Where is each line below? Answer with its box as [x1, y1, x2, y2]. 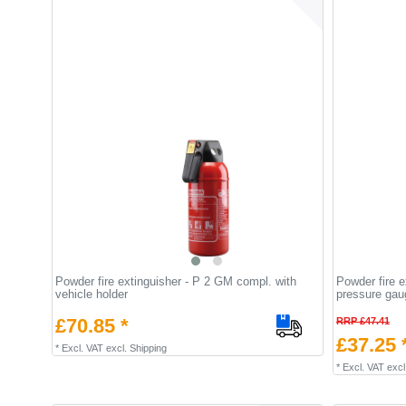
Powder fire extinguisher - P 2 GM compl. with [54, 274, 296, 288]
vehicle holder [54, 286, 128, 301]
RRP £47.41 [335, 314, 390, 326]
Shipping [129, 342, 167, 353]
